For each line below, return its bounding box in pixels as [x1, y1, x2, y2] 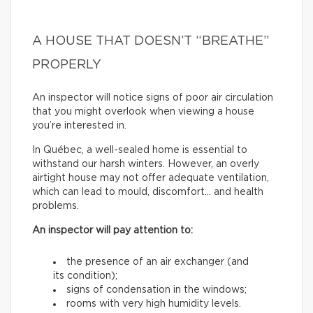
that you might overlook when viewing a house [32, 107, 254, 117]
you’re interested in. [32, 121, 126, 131]
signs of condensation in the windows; [66, 285, 247, 296]
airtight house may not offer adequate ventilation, [32, 173, 269, 184]
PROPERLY [32, 59, 101, 72]
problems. [32, 201, 79, 212]
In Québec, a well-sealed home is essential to [32, 145, 247, 156]
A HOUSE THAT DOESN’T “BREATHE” [32, 35, 269, 48]
